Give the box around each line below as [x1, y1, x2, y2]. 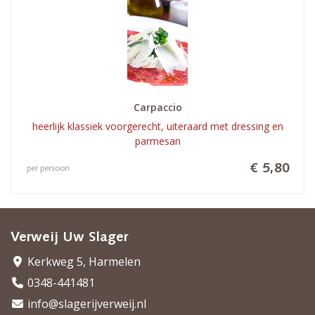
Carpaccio [133, 100, 182, 114]
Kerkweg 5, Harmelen [25, 254, 141, 269]
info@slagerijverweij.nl [25, 296, 146, 311]
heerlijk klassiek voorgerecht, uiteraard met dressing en [32, 119, 283, 133]
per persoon [27, 164, 70, 173]
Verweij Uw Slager [11, 231, 128, 245]
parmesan [134, 134, 181, 148]
